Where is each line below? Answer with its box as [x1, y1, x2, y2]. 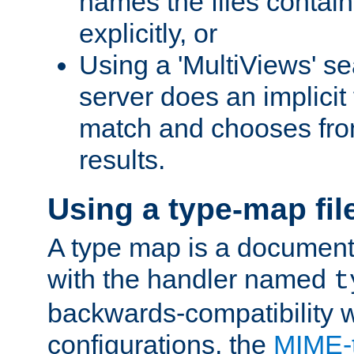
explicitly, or [79, 18, 217, 49]
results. [79, 145, 165, 175]
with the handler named [47, 264, 333, 295]
